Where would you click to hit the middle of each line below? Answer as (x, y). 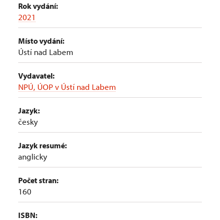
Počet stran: (38, 180)
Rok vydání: (38, 6)
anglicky (33, 156)
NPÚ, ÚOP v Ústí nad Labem (67, 87)
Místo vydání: (41, 41)
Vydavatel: (36, 76)
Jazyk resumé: (42, 145)
